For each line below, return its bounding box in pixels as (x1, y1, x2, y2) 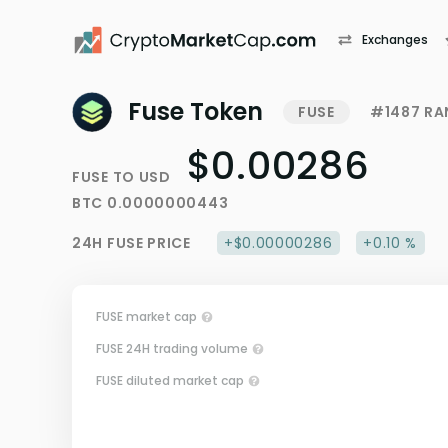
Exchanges (362, 31, 428, 48)
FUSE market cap (96, 308, 197, 325)
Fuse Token (128, 95, 263, 128)
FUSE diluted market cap (96, 372, 244, 389)
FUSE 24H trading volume (96, 340, 248, 357)
